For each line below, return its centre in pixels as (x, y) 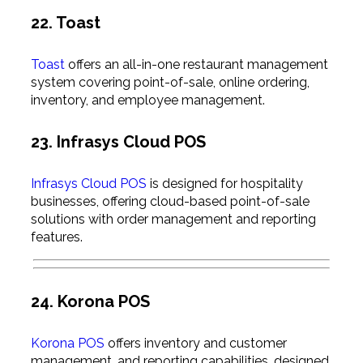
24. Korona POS (90, 302)
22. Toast (65, 23)
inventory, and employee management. (147, 100)
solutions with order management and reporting (173, 219)
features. (56, 237)
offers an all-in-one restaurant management (196, 64)
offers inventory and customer (195, 344)
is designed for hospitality (224, 183)
